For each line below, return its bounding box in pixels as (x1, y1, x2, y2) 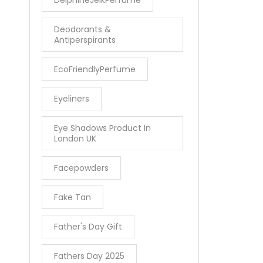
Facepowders (54, 161, 109, 174)
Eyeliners (54, 92, 89, 104)
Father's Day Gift (54, 220, 122, 232)
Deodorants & (54, 23, 111, 35)
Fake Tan (54, 191, 91, 203)
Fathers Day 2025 (54, 249, 124, 262)
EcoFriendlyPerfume (54, 63, 136, 75)
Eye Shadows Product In (54, 122, 151, 134)
